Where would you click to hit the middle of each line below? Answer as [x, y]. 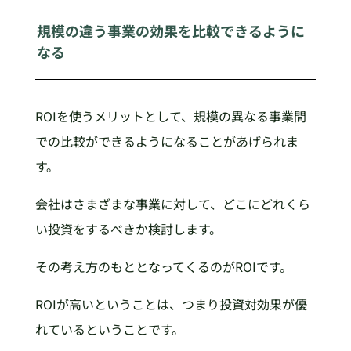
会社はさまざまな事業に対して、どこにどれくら [172, 204]
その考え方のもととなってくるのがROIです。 [163, 267]
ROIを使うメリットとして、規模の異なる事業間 [170, 116]
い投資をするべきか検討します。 [128, 229]
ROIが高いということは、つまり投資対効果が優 [171, 304]
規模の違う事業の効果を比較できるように [171, 30]
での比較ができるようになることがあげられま [166, 141]
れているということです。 [109, 329]
